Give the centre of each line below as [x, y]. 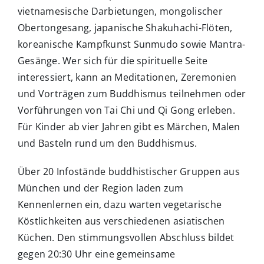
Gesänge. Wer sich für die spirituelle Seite [113, 61]
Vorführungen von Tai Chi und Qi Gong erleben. [126, 110]
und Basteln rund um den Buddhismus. [107, 143]
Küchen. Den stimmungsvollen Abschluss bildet [126, 238]
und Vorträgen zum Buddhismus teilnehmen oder [132, 94]
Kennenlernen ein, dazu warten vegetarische [120, 205]
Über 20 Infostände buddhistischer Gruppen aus [128, 172]
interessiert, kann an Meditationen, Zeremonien [127, 77]
